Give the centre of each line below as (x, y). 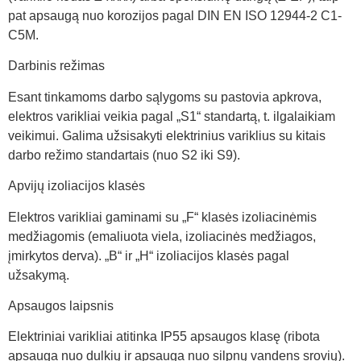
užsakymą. (39, 275)
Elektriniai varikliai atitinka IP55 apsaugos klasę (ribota (164, 337)
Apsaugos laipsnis (61, 305)
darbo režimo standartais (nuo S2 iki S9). (124, 155)
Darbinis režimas (56, 66)
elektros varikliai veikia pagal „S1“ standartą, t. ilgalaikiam (172, 116)
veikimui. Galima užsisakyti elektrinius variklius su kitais (167, 135)
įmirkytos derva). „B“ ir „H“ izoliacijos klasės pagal (149, 255)
